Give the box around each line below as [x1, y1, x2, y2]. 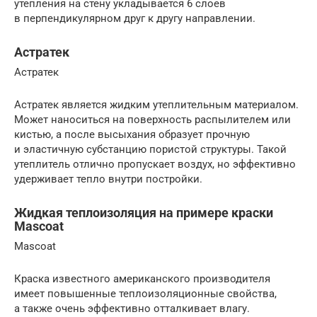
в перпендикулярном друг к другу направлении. [14, 12, 255, 25]
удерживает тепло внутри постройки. [14, 173, 202, 186]
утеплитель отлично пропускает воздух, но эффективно [14, 158, 296, 171]
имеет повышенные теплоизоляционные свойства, [14, 287, 277, 301]
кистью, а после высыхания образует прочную [14, 128, 250, 142]
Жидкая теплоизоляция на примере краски [14, 205, 273, 221]
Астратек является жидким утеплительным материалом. [14, 98, 299, 112]
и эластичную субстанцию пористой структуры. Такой [14, 143, 287, 156]
